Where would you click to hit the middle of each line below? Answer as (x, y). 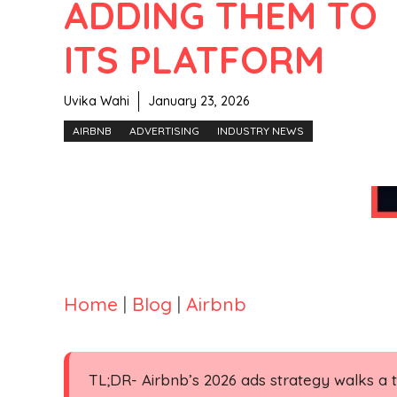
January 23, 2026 (198, 101)
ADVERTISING (164, 130)
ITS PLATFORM (194, 59)
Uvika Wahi (97, 101)
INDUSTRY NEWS (261, 130)
